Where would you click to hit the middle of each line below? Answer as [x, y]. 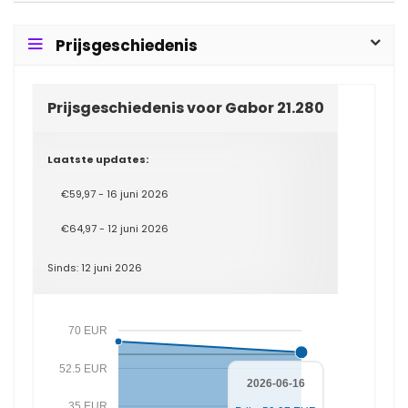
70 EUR [87, 331]
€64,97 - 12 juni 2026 [115, 229]
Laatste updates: [98, 159]
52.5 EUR [83, 368]
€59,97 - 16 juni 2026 [115, 194]
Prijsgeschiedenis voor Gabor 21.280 [186, 108]
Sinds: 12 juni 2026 [95, 268]
